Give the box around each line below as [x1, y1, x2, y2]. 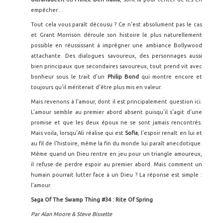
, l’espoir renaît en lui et [138, 130, 203, 136]
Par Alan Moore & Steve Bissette [31, 211, 112, 217]
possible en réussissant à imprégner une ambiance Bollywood [31, 42, 202, 48]
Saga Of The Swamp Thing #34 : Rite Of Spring [31, 197, 153, 203]
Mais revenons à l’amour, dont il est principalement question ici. [31, 99, 202, 105]
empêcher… [31, 7, 63, 13]
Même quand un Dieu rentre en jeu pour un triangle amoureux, [31, 151, 202, 157]
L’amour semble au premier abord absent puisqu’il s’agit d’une [31, 109, 202, 115]
